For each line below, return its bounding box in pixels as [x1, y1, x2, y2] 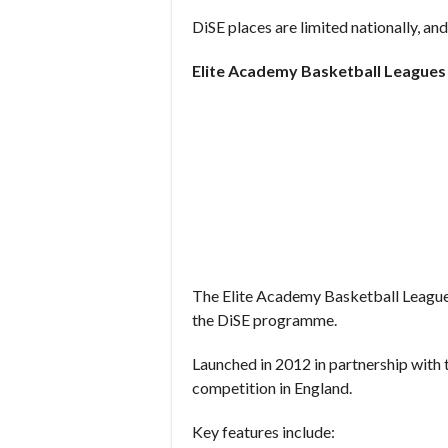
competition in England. [192, 378, 352, 397]
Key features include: [192, 422, 335, 441]
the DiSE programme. [192, 310, 337, 329]
